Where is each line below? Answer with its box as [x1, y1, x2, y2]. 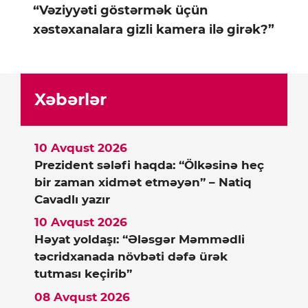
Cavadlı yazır [34, 192, 110, 206]
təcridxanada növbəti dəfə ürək [34, 250, 228, 264]
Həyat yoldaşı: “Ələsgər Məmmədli [34, 232, 245, 247]
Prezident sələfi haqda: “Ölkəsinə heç [34, 157, 264, 172]
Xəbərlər [34, 89, 107, 109]
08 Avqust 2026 [34, 289, 130, 304]
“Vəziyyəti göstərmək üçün [33, 2, 208, 18]
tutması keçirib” [34, 267, 132, 281]
